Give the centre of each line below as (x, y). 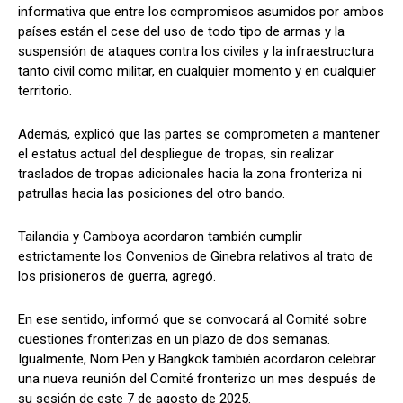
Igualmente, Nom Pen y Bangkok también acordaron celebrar (197, 358)
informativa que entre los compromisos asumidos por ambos (201, 11)
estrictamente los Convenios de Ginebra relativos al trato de (196, 256)
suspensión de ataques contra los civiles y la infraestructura (196, 51)
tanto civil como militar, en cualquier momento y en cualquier (197, 71)
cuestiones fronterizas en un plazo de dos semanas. (174, 339)
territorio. (45, 90)
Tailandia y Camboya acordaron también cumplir (160, 236)
